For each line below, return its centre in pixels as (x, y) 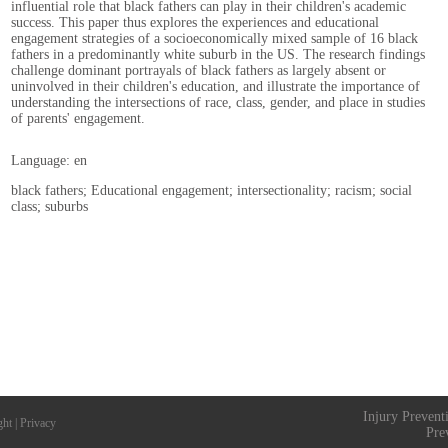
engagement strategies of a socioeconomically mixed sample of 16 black (214, 38)
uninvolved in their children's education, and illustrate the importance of (215, 86)
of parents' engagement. (78, 118)
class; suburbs (49, 206)
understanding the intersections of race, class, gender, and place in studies (218, 102)
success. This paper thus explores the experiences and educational (195, 22)
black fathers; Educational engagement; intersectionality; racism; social (211, 190)
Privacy (38, 423)
